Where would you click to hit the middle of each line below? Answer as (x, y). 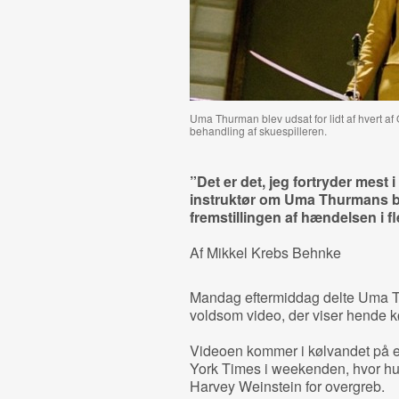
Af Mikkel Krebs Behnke (265, 252)
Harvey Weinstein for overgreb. (287, 386)
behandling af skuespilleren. (258, 130)
